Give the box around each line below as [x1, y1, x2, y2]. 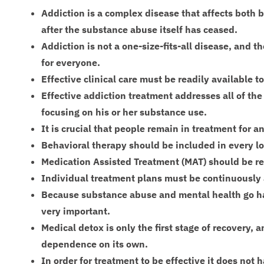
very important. [41, 204, 110, 217]
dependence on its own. [41, 237, 148, 250]
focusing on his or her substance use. [41, 105, 207, 118]
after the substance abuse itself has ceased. [41, 23, 237, 35]
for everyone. [41, 56, 100, 68]
